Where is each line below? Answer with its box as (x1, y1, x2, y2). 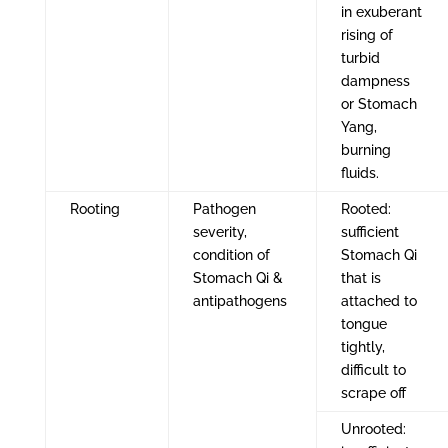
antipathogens (192, 292, 287, 309)
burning (340, 141, 391, 158)
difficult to (340, 361, 406, 378)
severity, (192, 223, 247, 240)
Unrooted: (340, 420, 406, 437)
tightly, (340, 338, 385, 355)
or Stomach (340, 95, 417, 112)
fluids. (340, 164, 379, 181)
